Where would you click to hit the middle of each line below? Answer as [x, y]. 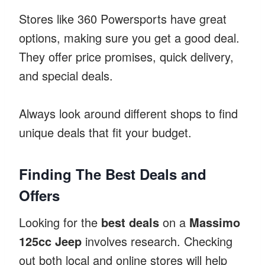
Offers [39, 195]
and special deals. [66, 75]
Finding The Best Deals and [113, 174]
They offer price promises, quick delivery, [126, 56]
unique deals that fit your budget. [105, 132]
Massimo [215, 222]
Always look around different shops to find [128, 113]
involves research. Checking [157, 241]
